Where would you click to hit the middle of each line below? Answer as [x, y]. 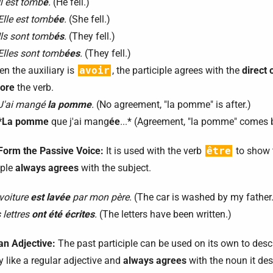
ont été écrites [63, 214]
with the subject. [115, 168]
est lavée [50, 197]
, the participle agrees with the [177, 70]
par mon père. [101, 197]
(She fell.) [88, 19]
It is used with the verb [154, 151]
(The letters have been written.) [164, 214]
